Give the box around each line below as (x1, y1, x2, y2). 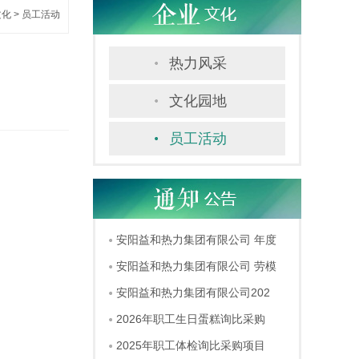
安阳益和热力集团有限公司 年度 (116, 233, 276, 246)
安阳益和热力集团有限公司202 (116, 286, 270, 299)
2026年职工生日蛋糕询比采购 (116, 313, 265, 325)
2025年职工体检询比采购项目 (116, 339, 265, 352)
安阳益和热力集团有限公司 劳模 (116, 260, 276, 272)
